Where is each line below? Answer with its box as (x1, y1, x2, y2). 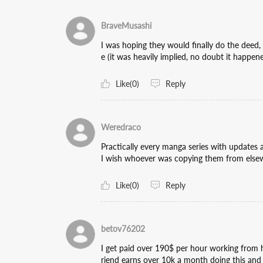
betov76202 (101, 224, 145, 234)
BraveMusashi (101, 21, 151, 31)
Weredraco (101, 122, 141, 132)
